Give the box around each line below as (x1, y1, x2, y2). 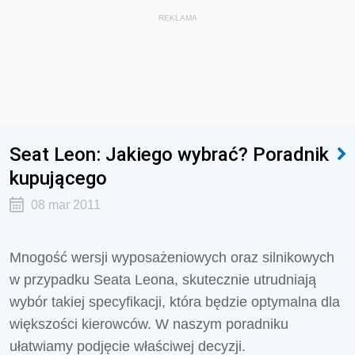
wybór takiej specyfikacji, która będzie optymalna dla (10, 294, 340, 310)
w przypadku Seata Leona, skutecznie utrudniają (10, 272, 316, 288)
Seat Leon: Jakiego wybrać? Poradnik (10, 143, 329, 166)
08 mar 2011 (30, 198, 101, 212)
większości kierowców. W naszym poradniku (10, 316, 288, 332)
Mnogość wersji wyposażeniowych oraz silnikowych (10, 250, 334, 265)
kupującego (10, 166, 107, 189)
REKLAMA (158, 13, 197, 22)
